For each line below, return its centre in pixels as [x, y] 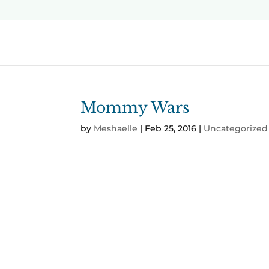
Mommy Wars [135, 107]
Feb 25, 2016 [171, 128]
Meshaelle [116, 128]
